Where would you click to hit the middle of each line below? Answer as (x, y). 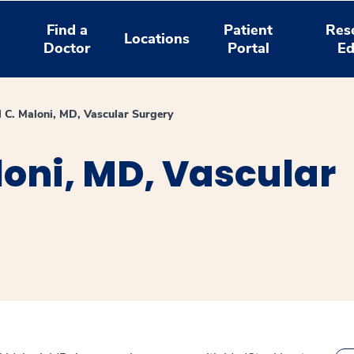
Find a (67, 30)
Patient (249, 30)
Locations (157, 39)
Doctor (67, 48)
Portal (248, 48)
